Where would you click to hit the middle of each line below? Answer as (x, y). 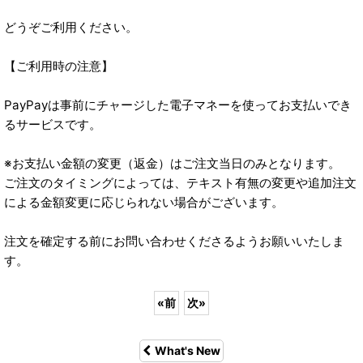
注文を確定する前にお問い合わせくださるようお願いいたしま (174, 241)
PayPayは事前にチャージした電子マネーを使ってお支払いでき (178, 105)
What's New (188, 350)
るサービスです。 (53, 124)
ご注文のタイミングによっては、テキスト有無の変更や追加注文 (180, 183)
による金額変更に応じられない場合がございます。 (144, 202)
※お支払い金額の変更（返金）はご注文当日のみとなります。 (172, 163)
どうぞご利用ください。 (71, 27)
